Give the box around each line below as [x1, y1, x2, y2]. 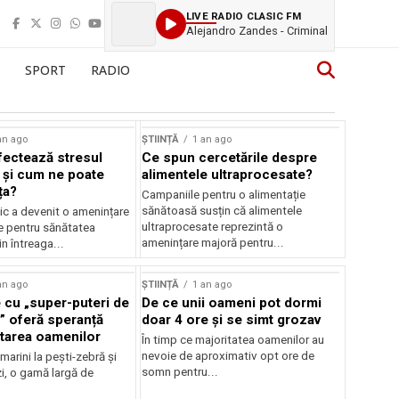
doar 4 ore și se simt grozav [142, 312, 322, 328]
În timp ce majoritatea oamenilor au [142, 333, 325, 346]
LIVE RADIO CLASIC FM [186, 9, 302, 22]
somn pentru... [142, 365, 219, 379]
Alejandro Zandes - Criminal [186, 23, 328, 37]
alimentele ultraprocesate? [142, 167, 313, 183]
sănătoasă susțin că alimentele [142, 204, 303, 217]
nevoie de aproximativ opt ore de [142, 349, 315, 362]
